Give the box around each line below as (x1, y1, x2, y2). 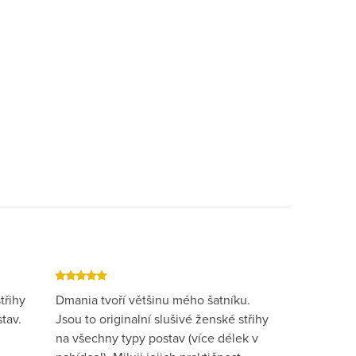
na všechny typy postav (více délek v (56, 329, 259, 347)
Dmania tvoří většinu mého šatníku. (56, 291, 251, 309)
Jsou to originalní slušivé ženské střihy (56, 310, 269, 328)
